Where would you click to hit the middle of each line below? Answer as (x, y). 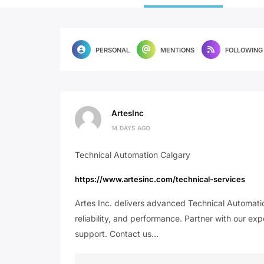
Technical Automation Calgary (133, 155)
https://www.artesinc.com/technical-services (160, 179)
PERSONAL (113, 50)
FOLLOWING (244, 50)
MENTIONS (177, 50)
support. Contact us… (117, 234)
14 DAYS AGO (131, 128)
